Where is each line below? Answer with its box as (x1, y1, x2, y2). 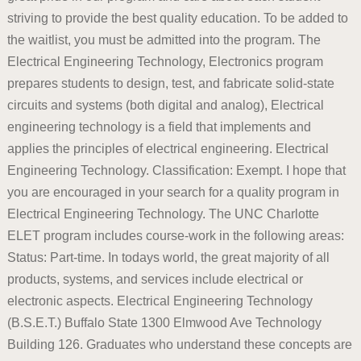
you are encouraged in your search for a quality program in (6, 185, 339, 199)
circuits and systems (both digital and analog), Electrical (6, 98, 324, 112)
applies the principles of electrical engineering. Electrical (6, 142, 329, 156)
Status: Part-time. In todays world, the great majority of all (6, 251, 330, 264)
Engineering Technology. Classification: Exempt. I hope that (6, 164, 346, 177)
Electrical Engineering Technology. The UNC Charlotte (6, 207, 319, 221)
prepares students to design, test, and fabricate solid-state (6, 77, 334, 90)
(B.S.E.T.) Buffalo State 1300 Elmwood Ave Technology (6, 316, 322, 330)
